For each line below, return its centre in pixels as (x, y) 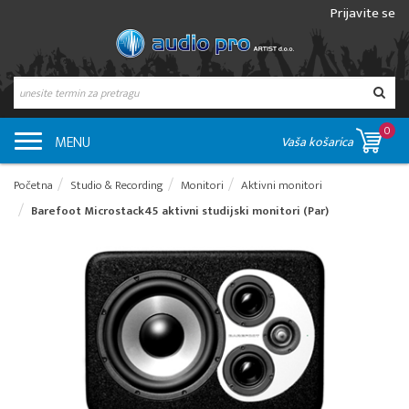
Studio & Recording (117, 185)
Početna (33, 185)
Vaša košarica (319, 142)
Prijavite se (363, 13)
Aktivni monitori (282, 185)
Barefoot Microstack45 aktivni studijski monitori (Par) (180, 211)
